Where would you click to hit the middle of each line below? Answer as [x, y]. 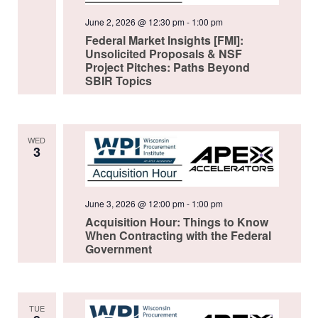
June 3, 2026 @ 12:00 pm [135, 203]
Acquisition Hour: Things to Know [176, 221]
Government [118, 248]
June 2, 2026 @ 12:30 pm [135, 21]
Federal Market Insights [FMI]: [164, 40]
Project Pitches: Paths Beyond [167, 67]
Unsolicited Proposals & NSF [163, 53]
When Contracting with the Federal [178, 235]
